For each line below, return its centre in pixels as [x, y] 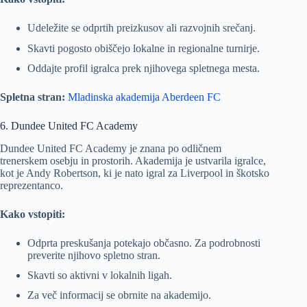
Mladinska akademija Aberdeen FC [144, 97]
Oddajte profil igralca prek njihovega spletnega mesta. [144, 68]
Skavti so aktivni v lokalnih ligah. [100, 275]
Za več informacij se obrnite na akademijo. [119, 295]
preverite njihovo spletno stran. [94, 255]
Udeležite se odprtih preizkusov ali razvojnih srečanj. [142, 28]
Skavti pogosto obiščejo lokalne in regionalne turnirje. [144, 48]
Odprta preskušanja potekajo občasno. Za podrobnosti [144, 243]
